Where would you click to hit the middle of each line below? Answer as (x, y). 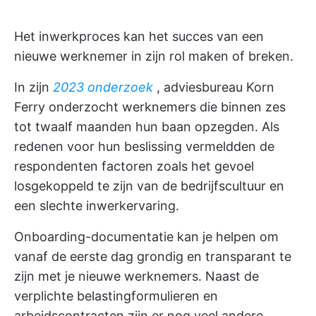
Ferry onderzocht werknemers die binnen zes (150, 107)
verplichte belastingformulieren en (116, 296)
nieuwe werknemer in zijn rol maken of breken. (154, 56)
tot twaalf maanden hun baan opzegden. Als (147, 127)
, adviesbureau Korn (214, 87)
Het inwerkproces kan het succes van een (139, 36)
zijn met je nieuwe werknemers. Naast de (136, 276)
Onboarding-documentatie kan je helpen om (146, 237)
